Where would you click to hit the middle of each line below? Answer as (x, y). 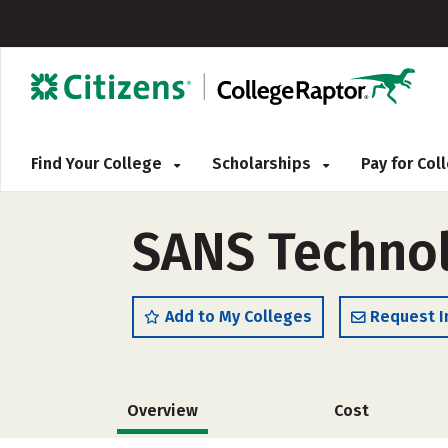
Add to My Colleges (238, 316)
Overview (162, 410)
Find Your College (98, 163)
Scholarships (263, 163)
